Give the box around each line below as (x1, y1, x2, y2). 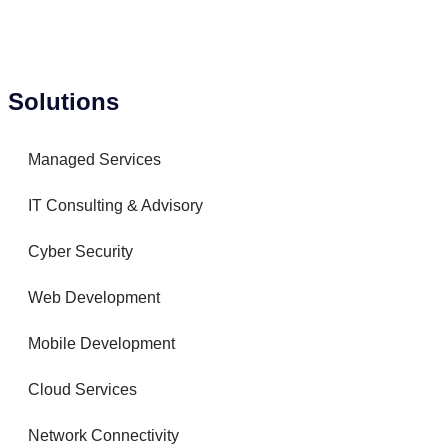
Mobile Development (28, 335, 175, 352)
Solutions (8, 88, 119, 115)
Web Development (28, 289, 160, 306)
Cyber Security (28, 243, 133, 260)
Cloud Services (28, 381, 137, 398)
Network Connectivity (28, 427, 179, 444)
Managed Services (28, 151, 161, 168)
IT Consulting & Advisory (28, 197, 203, 214)
